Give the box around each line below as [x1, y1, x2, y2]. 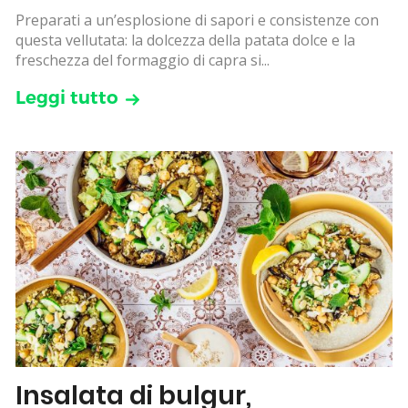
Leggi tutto [15, 87, 118, 109]
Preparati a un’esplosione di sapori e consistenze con [15, 10, 379, 31]
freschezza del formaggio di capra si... [15, 50, 270, 71]
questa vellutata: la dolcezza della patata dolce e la [15, 30, 355, 51]
